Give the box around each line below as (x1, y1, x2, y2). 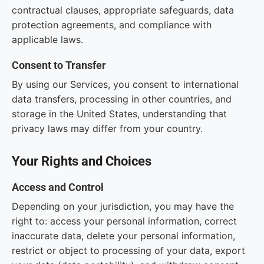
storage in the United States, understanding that (12, 108, 227, 120)
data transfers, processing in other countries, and (12, 93, 232, 105)
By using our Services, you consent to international (12, 78, 239, 90)
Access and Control (12, 181, 104, 193)
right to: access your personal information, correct (12, 215, 237, 227)
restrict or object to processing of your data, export (12, 245, 245, 256)
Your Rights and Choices (12, 154, 151, 169)
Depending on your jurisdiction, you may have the (12, 200, 234, 212)
